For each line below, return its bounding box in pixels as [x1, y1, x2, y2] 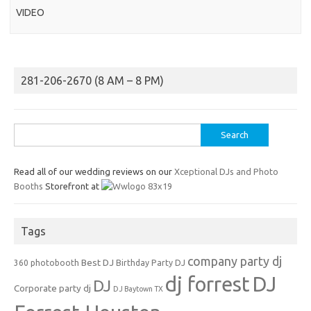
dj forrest [165, 272, 250, 296]
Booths [14, 180, 43, 191]
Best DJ [81, 256, 114, 268]
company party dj [187, 253, 282, 268]
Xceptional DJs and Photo [174, 166, 278, 176]
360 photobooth [14, 258, 79, 267]
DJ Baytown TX [113, 284, 163, 293]
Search [13, 126, 41, 136]
